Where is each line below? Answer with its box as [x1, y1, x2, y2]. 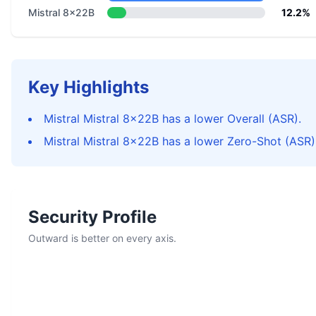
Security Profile [28, 207, 157, 227]
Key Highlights [28, 77, 149, 97]
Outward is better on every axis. [28, 232, 176, 244]
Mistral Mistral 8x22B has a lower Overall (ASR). [44, 111, 301, 126]
